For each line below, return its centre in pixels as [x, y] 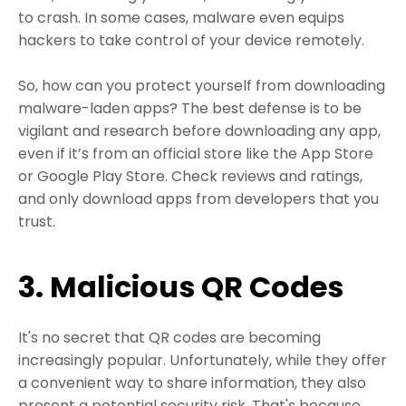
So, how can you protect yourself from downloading [202, 85]
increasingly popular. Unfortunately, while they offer [203, 360]
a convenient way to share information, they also [192, 382]
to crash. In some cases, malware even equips [181, 17]
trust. [37, 221]
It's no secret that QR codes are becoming [169, 337]
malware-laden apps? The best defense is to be [190, 108]
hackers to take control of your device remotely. [191, 40]
